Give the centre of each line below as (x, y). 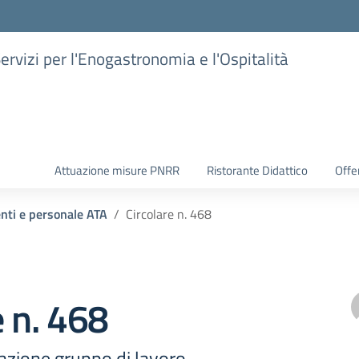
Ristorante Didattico (257, 170)
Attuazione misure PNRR (117, 170)
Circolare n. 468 (169, 214)
